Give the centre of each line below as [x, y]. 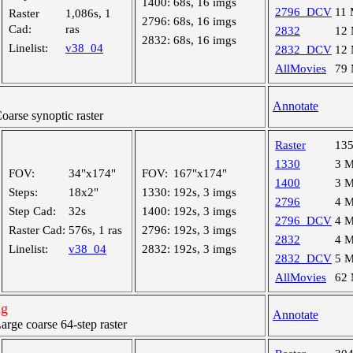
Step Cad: [32, 211]
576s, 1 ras [95, 230]
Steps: [23, 192]
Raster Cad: [37, 230]
